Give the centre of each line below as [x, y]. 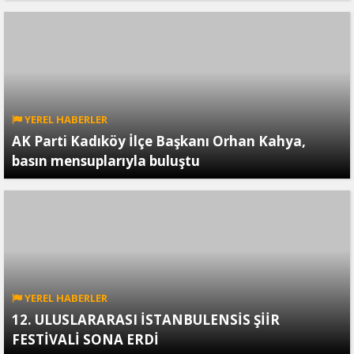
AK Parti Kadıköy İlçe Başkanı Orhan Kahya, [159, 141]
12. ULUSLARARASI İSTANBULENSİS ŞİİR [146, 320]
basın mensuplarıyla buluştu [106, 161]
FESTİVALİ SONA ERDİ [85, 340]
